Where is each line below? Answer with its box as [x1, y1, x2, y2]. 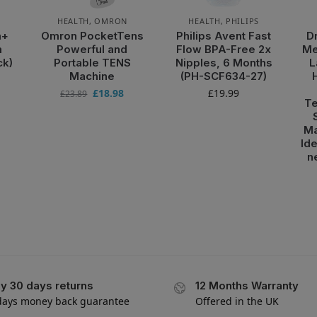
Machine [69, 69, 115, 83]
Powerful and [57, 42, 128, 56]
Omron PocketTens [40, 28, 144, 42]
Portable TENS [53, 55, 131, 69]
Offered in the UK [195, 294, 279, 308]
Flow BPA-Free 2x [176, 42, 272, 56]
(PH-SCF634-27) [180, 69, 267, 83]
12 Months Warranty [195, 278, 299, 292]
